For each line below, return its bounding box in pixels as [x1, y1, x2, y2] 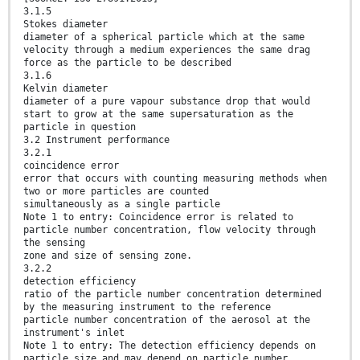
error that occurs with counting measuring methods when [23, 173, 327, 185]
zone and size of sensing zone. [23, 250, 192, 262]
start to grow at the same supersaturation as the [23, 108, 293, 121]
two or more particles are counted [23, 186, 209, 198]
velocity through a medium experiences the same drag [23, 44, 310, 56]
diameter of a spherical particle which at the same [23, 31, 305, 43]
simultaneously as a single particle [23, 198, 220, 211]
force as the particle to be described [23, 57, 231, 69]
